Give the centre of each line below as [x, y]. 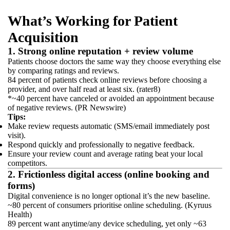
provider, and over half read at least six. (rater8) [84, 89]
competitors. [27, 163]
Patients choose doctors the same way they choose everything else [114, 61]
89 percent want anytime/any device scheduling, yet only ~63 [107, 224]
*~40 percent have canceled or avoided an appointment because [111, 98]
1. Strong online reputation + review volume [100, 51]
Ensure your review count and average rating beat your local [105, 154]
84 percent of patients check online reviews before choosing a [107, 80]
